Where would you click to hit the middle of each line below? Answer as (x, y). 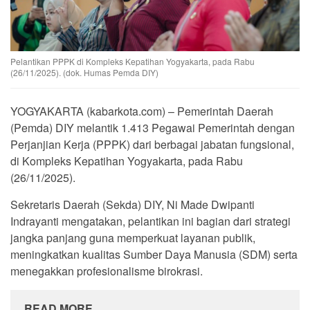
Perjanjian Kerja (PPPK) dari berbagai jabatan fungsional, (152, 145)
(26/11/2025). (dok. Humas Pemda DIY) (84, 73)
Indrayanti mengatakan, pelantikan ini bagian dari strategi (151, 221)
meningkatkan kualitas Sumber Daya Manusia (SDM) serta (154, 255)
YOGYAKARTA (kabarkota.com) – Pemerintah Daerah (142, 111)
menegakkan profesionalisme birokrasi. (107, 271)
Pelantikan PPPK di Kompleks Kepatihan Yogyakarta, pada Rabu (133, 62)
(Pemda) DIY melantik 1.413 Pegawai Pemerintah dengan (153, 128)
